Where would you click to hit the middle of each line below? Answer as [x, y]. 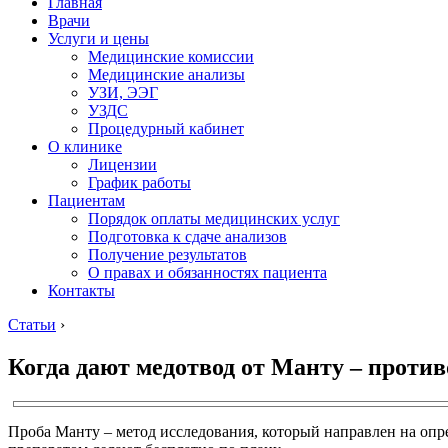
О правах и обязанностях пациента [207, 272]
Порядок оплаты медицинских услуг [214, 218]
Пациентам [86, 200]
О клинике [85, 146]
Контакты [81, 290]
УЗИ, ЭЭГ [123, 92]
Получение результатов [167, 254]
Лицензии [122, 164]
